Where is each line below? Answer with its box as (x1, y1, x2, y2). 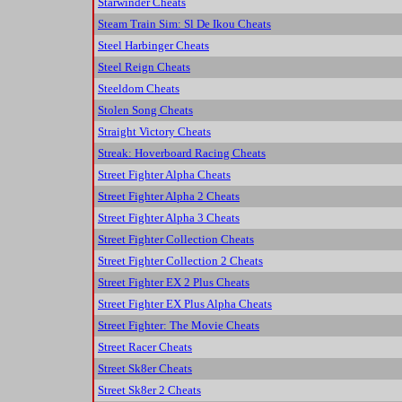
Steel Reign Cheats (98, 60, 190, 74)
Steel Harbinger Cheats (98, 39, 209, 53)
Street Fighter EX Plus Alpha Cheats (98, 297, 272, 311)
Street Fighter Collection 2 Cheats (98, 254, 263, 268)
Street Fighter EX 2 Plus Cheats (98, 275, 249, 290)
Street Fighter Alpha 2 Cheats (98, 189, 240, 204)
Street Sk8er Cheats (98, 362, 192, 376)
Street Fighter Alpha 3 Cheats (98, 211, 240, 225)
